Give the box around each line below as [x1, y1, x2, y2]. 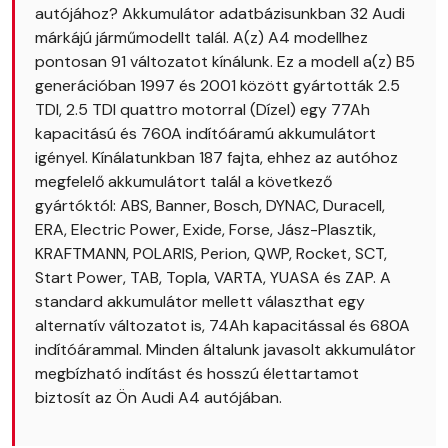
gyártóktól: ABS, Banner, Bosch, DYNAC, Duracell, [35, 195, 385, 216]
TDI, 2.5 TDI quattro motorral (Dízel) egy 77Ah [35, 99, 370, 120]
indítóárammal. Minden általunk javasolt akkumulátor [35, 339, 416, 360]
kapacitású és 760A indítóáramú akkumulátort [35, 123, 376, 144]
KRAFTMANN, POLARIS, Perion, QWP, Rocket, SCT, [35, 243, 387, 264]
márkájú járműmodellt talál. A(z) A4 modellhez [35, 27, 368, 48]
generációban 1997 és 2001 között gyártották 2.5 [35, 75, 400, 96]
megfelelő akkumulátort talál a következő [35, 171, 332, 192]
